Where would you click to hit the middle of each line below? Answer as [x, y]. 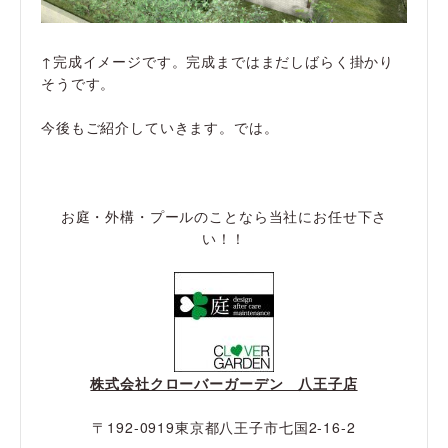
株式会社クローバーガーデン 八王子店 [224, 382]
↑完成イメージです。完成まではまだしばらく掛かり [218, 60]
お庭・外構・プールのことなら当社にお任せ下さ [224, 216]
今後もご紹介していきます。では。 [160, 127]
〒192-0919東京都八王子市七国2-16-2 [224, 426]
